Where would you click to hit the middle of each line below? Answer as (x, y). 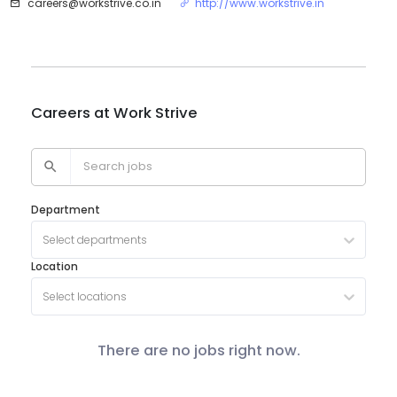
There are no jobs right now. (198, 351)
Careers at (72, 113)
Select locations (84, 296)
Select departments (94, 239)
